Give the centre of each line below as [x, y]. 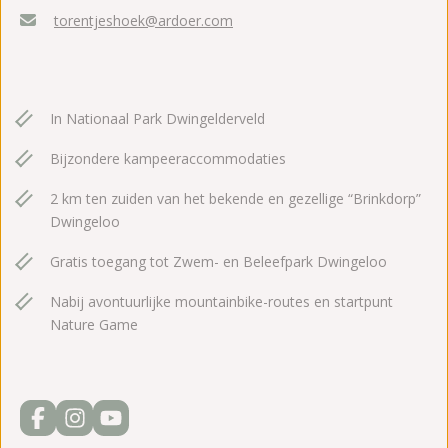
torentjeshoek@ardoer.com [143, 21]
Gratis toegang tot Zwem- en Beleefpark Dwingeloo [218, 262]
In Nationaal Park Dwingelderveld [157, 119]
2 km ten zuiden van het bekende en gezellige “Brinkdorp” [235, 199]
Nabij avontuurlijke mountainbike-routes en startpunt [221, 302]
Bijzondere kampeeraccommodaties [168, 159]
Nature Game [94, 325]
